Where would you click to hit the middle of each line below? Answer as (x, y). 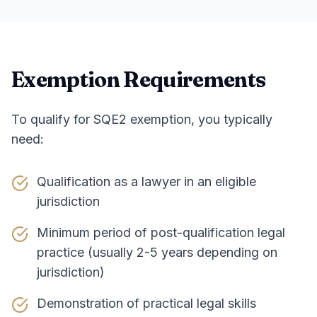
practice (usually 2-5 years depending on (157, 252)
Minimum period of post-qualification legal (161, 232)
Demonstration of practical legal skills (146, 303)
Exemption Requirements (139, 80)
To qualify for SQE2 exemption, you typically (142, 119)
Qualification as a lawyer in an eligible (146, 181)
